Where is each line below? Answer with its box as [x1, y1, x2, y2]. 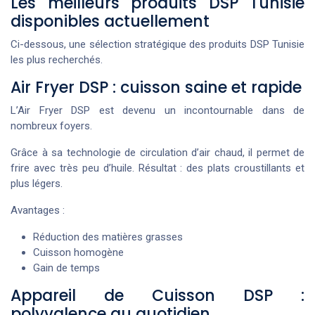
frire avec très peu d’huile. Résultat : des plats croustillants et [11, 162, 304, 175]
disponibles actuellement [11, 11, 210, 33]
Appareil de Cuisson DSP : [11, 285, 304, 307]
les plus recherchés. [11, 53, 103, 67]
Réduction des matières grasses [33, 231, 183, 244]
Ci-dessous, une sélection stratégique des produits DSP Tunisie [11, 38, 304, 51]
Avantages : [11, 204, 65, 217]
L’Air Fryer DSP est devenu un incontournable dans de [11, 104, 304, 117]
